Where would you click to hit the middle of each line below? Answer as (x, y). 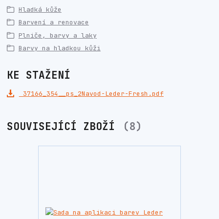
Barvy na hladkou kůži (59, 48)
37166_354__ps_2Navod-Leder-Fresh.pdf (91, 93)
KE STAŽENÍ (39, 75)
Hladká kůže (40, 10)
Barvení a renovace (54, 22)
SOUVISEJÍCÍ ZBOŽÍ (64, 126)
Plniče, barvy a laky (57, 35)
